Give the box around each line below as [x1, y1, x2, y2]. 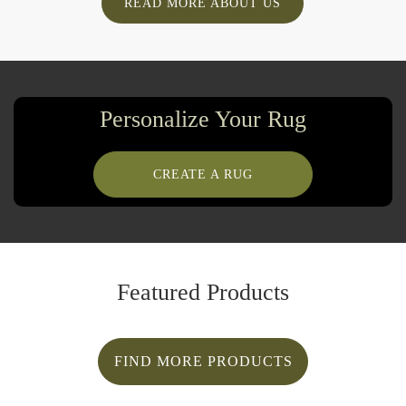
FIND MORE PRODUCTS [113, 353, 293, 369]
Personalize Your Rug [100, 106, 306, 132]
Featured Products [117, 279, 289, 305]
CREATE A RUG [153, 168, 253, 181]
